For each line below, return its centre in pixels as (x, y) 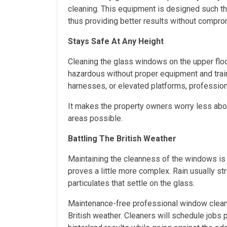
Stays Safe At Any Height (116, 41)
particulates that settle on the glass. (131, 183)
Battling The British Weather (122, 138)
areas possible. (95, 118)
